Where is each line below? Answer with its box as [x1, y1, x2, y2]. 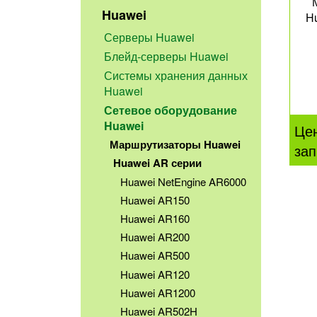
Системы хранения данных [104, 67, 248, 83]
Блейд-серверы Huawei [104, 47, 229, 64]
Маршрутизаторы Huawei [109, 137, 241, 153]
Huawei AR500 [120, 248, 190, 263]
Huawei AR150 [120, 192, 190, 208]
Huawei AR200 [120, 229, 190, 245]
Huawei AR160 [120, 211, 190, 226]
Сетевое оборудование [104, 102, 238, 119]
